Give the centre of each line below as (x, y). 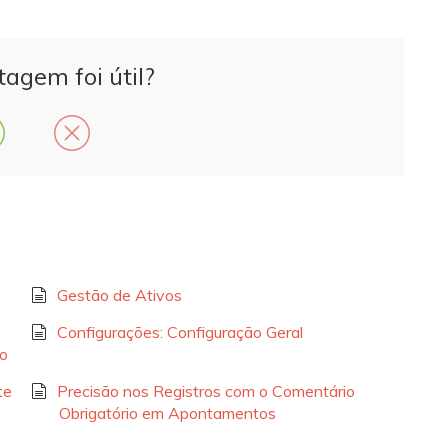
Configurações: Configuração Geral (179, 332)
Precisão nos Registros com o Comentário (205, 391)
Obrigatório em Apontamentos (168, 413)
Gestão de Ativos (119, 295)
